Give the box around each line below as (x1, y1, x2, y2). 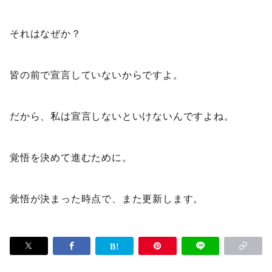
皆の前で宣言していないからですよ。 (10, 70, 183, 81)
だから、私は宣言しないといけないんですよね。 (10, 111, 234, 122)
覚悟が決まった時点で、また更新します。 (10, 194, 204, 205)
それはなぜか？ (10, 29, 81, 39)
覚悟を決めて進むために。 (10, 152, 132, 163)
